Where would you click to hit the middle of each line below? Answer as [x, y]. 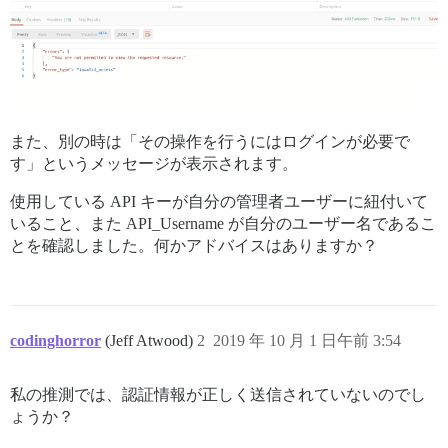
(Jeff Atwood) [151, 341]
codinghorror [55, 341]
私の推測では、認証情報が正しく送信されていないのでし [218, 395]
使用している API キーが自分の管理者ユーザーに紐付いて [219, 202]
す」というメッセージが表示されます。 [154, 164]
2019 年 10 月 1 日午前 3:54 [307, 341]
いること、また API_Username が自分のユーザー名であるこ [223, 224]
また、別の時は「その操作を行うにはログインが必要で [210, 142]
